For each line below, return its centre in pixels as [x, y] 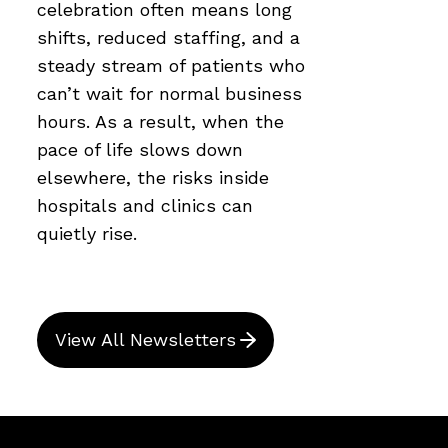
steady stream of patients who [171, 65]
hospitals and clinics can [145, 205]
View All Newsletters [145, 339]
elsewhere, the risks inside [153, 177]
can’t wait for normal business [169, 93]
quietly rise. [87, 233]
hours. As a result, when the [160, 121]
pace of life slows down [140, 149]
